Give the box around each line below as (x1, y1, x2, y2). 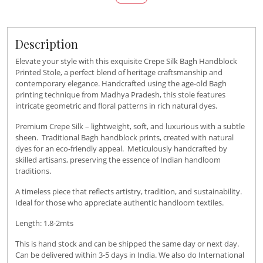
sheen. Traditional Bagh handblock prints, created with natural (15, 131, 234, 143)
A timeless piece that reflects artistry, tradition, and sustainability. (15, 186, 242, 197)
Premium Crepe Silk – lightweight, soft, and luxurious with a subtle (15, 120, 245, 131)
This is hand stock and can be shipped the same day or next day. (15, 238, 239, 249)
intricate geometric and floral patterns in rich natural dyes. (15, 100, 217, 111)
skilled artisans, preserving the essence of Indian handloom (15, 154, 221, 165)
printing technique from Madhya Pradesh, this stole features (15, 89, 225, 100)
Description (15, 35, 78, 52)
